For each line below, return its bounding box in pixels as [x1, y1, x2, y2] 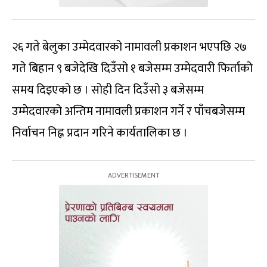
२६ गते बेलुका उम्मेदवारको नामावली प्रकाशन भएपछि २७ [12, 37, 247, 57]
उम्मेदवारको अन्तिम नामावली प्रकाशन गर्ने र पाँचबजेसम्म [12, 101, 245, 122]
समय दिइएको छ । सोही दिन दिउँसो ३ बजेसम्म [12, 80, 204, 100]
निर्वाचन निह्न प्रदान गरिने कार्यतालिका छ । [12, 123, 188, 143]
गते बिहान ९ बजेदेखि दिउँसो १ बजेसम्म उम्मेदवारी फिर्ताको [12, 58, 253, 79]
